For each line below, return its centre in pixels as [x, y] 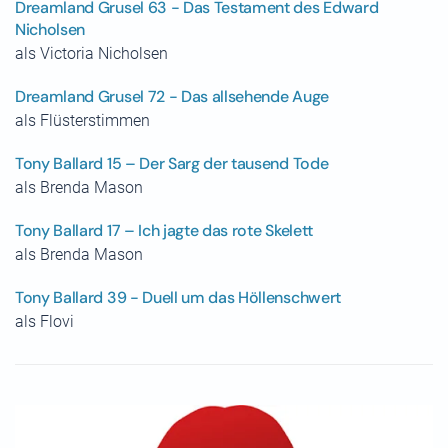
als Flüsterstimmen [82, 120]
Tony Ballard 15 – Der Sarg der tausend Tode [172, 163]
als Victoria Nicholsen [91, 53]
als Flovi [44, 321]
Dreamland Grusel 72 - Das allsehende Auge [172, 96]
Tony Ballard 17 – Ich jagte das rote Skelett [164, 230]
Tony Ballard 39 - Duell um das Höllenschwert [178, 297]
